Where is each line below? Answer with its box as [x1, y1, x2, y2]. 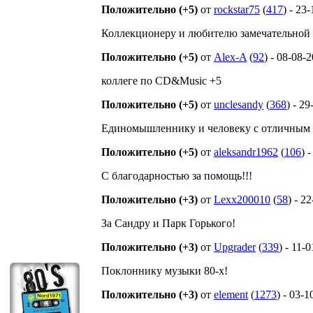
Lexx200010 [214, 194, 270, 205]
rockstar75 [214, 3, 260, 15]
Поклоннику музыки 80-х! [101, 265, 228, 277]
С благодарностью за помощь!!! [101, 170, 252, 182]
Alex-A [214, 51, 247, 63]
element [214, 289, 248, 300]
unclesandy [214, 99, 263, 110]
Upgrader [214, 241, 256, 253]
